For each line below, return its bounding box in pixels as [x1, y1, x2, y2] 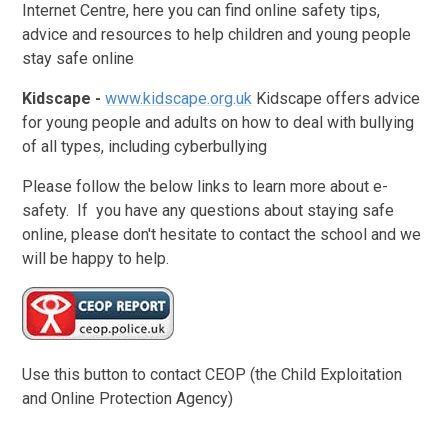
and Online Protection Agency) [22, 388, 234, 408]
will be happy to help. [22, 248, 170, 268]
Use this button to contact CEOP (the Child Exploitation [22, 364, 403, 384]
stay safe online [22, 48, 135, 68]
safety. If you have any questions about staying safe [22, 200, 395, 220]
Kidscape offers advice [252, 88, 421, 108]
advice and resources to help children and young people [22, 24, 412, 44]
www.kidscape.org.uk [105, 88, 253, 108]
